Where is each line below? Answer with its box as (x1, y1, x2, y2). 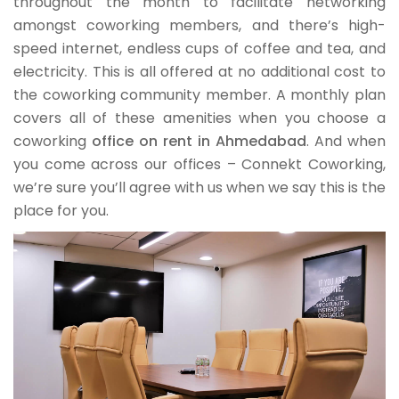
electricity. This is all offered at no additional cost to (13, 61, 386, 83)
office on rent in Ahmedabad (92, 131, 306, 152)
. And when (306, 131, 386, 152)
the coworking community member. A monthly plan (13, 85, 386, 106)
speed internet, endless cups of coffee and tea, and (13, 38, 386, 60)
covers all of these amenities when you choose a (13, 108, 386, 129)
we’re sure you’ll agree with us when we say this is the (13, 177, 386, 199)
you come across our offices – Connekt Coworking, (13, 154, 386, 175)
